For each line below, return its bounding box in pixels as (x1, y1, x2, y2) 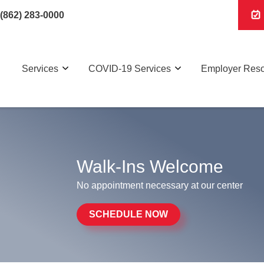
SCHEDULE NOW (89, 209, 168, 219)
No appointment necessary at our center (77, 180, 243, 190)
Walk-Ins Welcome (77, 156, 223, 176)
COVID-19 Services (88, 63, 171, 74)
